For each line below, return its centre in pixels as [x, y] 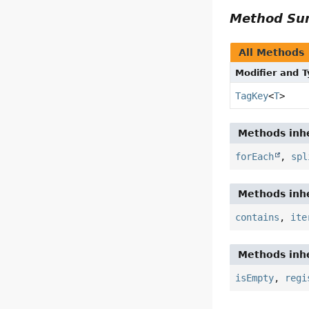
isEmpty [255, 278]
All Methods [272, 53]
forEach [255, 157]
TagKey [252, 96]
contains [258, 218]
